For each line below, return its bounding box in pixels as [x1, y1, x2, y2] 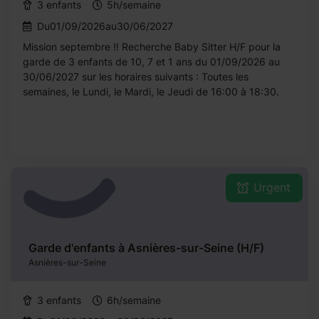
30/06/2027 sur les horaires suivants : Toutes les [23, 70, 249, 83]
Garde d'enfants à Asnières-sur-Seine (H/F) [28, 241, 264, 255]
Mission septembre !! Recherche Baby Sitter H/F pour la [23, 41, 281, 53]
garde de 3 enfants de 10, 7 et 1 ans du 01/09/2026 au [23, 56, 280, 68]
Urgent [253, 180, 291, 194]
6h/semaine [107, 294, 161, 306]
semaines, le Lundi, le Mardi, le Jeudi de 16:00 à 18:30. [23, 85, 279, 98]
